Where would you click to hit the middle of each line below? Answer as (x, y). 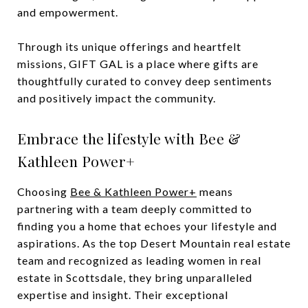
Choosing (44, 191)
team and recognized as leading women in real (139, 260)
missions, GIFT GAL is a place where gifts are (138, 64)
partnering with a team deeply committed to (135, 209)
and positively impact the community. (117, 98)
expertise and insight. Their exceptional (123, 295)
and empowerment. (68, 12)
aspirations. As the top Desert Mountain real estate (154, 243)
